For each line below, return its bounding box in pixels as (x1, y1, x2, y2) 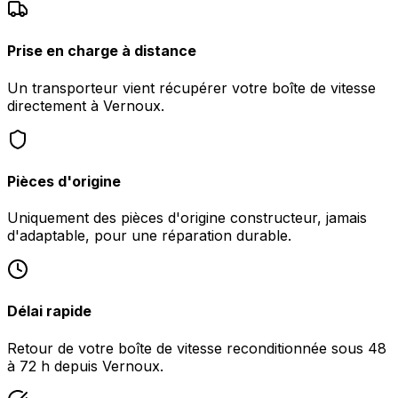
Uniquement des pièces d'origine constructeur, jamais (7, 209, 367, 227)
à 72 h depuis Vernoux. (7, 356, 163, 375)
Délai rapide (7, 302, 92, 321)
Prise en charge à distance (7, 42, 196, 60)
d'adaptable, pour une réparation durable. (7, 227, 291, 245)
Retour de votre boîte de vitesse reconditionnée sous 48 (7, 338, 386, 357)
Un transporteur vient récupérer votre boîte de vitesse (7, 78, 376, 97)
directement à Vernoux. (7, 96, 164, 115)
